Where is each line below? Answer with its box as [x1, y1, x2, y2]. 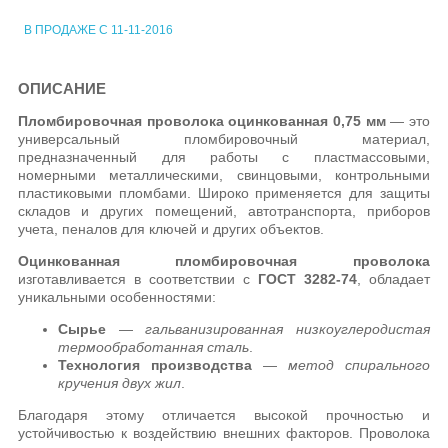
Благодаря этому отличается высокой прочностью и [18, 406, 430, 423]
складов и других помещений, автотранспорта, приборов [18, 202, 430, 219]
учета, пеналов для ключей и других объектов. [18, 220, 325, 237]
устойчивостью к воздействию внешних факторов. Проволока [18, 424, 430, 441]
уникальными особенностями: [18, 288, 217, 305]
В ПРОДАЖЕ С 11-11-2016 [24, 22, 173, 37]
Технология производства [58, 356, 253, 373]
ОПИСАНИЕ [18, 79, 107, 97]
